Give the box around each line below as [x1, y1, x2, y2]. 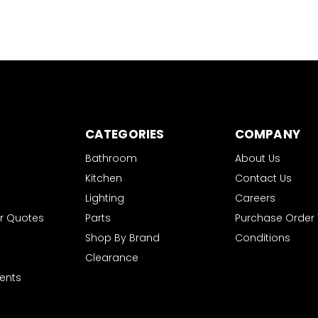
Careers [234, 191, 275, 205]
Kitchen [84, 171, 122, 185]
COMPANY [234, 126, 300, 143]
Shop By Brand [84, 231, 160, 245]
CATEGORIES [84, 126, 165, 143]
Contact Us [234, 171, 292, 185]
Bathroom [84, 151, 137, 165]
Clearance [84, 251, 138, 265]
